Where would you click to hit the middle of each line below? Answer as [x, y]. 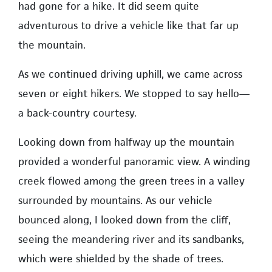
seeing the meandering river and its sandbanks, [131, 239]
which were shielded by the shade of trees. [121, 258]
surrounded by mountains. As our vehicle [115, 200]
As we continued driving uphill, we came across [130, 74]
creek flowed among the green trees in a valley [131, 181]
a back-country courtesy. [77, 113]
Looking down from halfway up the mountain [126, 142]
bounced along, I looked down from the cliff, [124, 219]
